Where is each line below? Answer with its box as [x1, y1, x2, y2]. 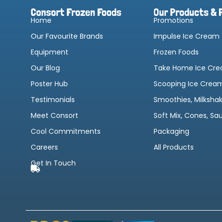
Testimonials [31, 95, 75, 105]
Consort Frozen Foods [31, 5, 121, 19]
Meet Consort [31, 111, 78, 121]
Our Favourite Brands [31, 31, 103, 42]
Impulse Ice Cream [154, 31, 220, 42]
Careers [31, 142, 58, 153]
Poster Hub [31, 79, 68, 89]
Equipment [31, 47, 68, 57]
